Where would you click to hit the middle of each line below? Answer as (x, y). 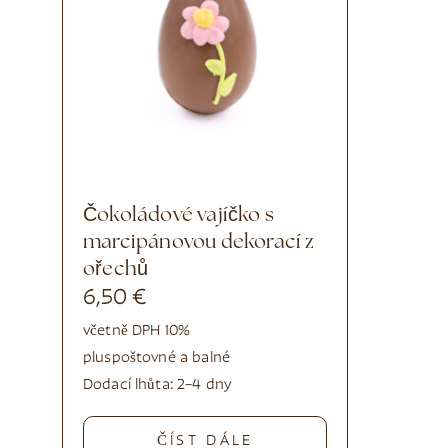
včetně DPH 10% (137, 331)
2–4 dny (205, 385)
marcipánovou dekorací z (199, 242)
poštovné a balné (170, 358)
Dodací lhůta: (130, 385)
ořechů (116, 269)
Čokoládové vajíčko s (90, 215)
